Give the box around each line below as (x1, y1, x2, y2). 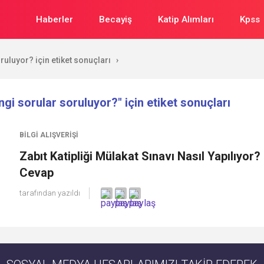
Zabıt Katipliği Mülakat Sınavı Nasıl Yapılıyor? (19, 149, 260, 163)
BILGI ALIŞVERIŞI (19, 131, 78, 139)
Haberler (36, 14, 73, 25)
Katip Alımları (158, 14, 214, 25)
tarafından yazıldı (19, 189, 80, 197)
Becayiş (99, 14, 132, 25)
